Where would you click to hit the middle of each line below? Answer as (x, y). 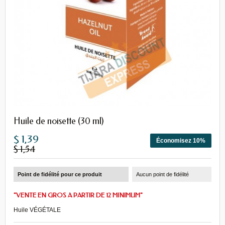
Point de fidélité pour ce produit (60, 174)
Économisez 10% (181, 141)
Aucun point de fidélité (163, 174)
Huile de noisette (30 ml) (59, 121)
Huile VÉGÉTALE (37, 210)
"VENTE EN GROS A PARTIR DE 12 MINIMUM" (78, 195)
